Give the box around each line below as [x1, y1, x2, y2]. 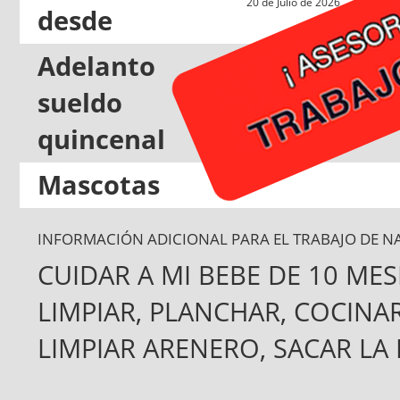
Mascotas [37, 166, 160, 203]
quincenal [37, 121, 165, 157]
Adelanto [37, 47, 155, 84]
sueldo [37, 84, 122, 121]
